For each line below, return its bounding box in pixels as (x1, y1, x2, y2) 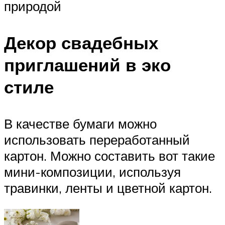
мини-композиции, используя (4, 164, 181, 180)
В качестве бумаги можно (4, 116, 157, 132)
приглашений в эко (4, 54, 171, 76)
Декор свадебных (4, 32, 158, 54)
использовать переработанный (4, 132, 190, 148)
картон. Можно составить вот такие (4, 148, 215, 164)
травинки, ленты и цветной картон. (4, 180, 212, 196)
